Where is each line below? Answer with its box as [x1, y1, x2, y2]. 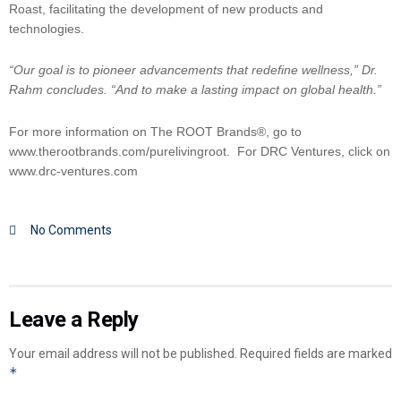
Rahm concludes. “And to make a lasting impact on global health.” [9, 82, 381, 98]
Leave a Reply [9, 307, 139, 333]
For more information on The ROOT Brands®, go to [9, 124, 302, 139]
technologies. [9, 21, 88, 36]
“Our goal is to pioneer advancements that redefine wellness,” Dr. [9, 63, 378, 78]
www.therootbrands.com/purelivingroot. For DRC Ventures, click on [9, 143, 390, 158]
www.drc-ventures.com [9, 163, 141, 178]
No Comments [30, 223, 112, 238]
